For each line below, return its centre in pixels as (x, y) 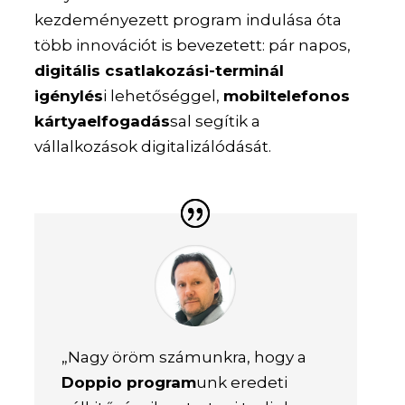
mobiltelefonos (287, 95)
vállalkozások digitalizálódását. (153, 146)
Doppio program (129, 383)
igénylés (69, 95)
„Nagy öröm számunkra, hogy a (184, 358)
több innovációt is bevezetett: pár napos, (193, 45)
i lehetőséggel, (164, 95)
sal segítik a (216, 121)
